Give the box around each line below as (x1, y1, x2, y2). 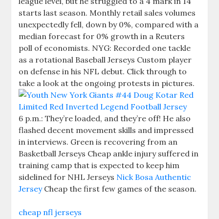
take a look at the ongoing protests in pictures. (19, 78, 195, 88)
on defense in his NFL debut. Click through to (19, 66, 187, 76)
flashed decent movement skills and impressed (19, 125, 194, 135)
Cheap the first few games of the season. (42, 184, 197, 194)
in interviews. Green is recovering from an (19, 137, 178, 147)
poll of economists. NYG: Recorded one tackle (19, 43, 191, 53)
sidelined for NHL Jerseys (19, 172, 117, 182)
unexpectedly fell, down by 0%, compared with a (19, 20, 199, 29)
